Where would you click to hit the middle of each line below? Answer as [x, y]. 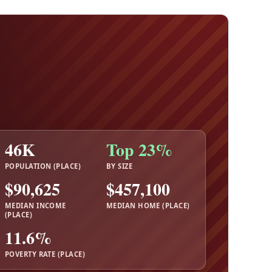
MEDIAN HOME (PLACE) [148, 205]
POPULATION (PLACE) [43, 166]
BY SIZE [120, 166]
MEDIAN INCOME [36, 205]
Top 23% [139, 150]
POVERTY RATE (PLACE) [45, 254]
